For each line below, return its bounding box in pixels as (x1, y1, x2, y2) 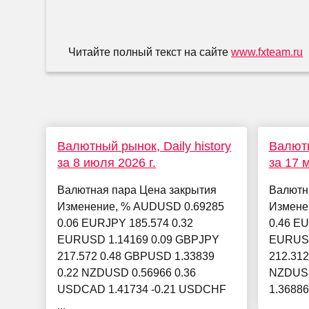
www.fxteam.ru (231, 46, 303, 59)
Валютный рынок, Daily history (57, 139, 232, 154)
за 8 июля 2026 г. (57, 156, 157, 170)
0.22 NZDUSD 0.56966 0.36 (57, 267, 197, 279)
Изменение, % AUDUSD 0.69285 (57, 201, 225, 213)
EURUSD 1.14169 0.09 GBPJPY (57, 234, 220, 246)
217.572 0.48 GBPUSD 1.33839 (57, 250, 215, 263)
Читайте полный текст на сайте (68, 46, 232, 59)
